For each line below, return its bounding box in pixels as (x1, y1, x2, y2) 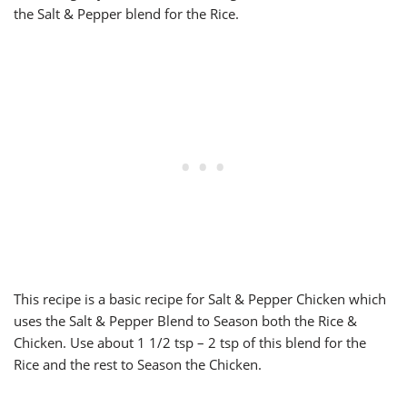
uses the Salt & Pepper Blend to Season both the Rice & (14, 312, 357, 331)
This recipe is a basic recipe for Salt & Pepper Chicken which (14, 290, 386, 309)
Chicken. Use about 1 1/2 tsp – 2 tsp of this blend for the (14, 333, 366, 352)
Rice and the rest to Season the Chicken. (14, 355, 262, 374)
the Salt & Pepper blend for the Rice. (14, 5, 239, 24)
